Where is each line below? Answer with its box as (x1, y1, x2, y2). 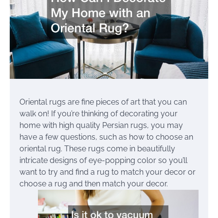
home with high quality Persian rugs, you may (19, 120, 183, 130)
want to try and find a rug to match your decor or (19, 167, 196, 177)
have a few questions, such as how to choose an (19, 132, 193, 142)
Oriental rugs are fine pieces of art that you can (19, 97, 187, 107)
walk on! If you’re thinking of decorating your (19, 109, 178, 118)
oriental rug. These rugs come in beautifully (19, 144, 175, 153)
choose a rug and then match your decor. (19, 179, 168, 188)
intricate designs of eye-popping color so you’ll (19, 155, 187, 165)
